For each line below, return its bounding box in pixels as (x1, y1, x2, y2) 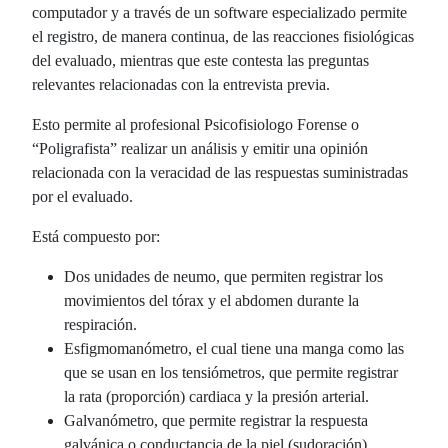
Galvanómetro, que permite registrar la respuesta (64, 411, 368, 429)
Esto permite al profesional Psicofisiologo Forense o (32, 115, 359, 133)
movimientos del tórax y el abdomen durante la (64, 291, 359, 309)
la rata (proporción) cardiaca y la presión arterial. (64, 387, 369, 405)
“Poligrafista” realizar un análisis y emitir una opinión (32, 139, 368, 157)
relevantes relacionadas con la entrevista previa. (32, 75, 330, 93)
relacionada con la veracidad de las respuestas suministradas (32, 163, 408, 181)
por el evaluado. (32, 187, 133, 205)
